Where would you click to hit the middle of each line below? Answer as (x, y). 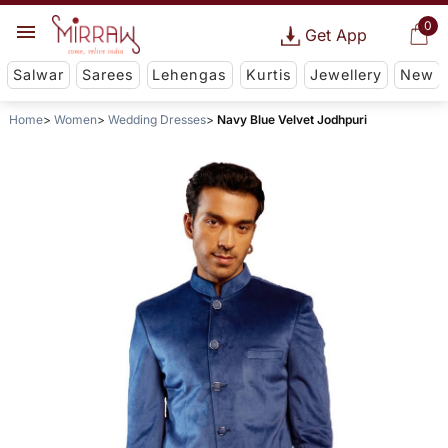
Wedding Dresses (156, 120)
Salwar (38, 75)
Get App (335, 35)
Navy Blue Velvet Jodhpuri (291, 120)
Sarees (108, 75)
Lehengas (190, 75)
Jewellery (345, 75)
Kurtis (268, 75)
